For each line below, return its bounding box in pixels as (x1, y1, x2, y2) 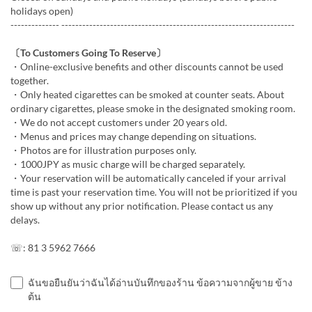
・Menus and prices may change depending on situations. (10, 130, 256, 142)
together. (10, 75, 49, 86)
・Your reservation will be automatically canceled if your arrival (10, 172, 286, 184)
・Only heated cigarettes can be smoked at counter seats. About (10, 88, 284, 100)
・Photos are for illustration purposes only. (10, 144, 196, 156)
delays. (10, 214, 40, 226)
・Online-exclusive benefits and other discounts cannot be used (10, 61, 283, 72)
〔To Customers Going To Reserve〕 (10, 47, 166, 58)
